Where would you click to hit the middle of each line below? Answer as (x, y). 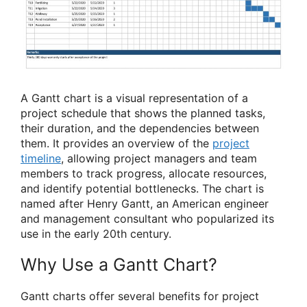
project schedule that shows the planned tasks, (143, 113)
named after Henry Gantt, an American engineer (145, 204)
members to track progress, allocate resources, (144, 173)
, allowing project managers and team (159, 158)
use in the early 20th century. (96, 234)
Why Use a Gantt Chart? (119, 265)
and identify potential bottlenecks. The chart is (142, 188)
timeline (41, 158)
